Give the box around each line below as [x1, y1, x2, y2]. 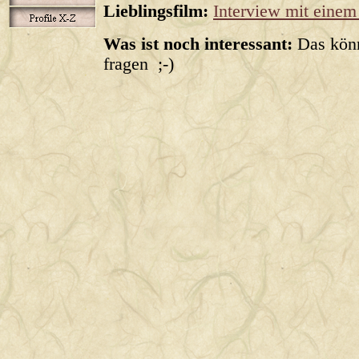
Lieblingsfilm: [103, 2, 208, 21]
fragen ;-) [103, 54, 174, 74]
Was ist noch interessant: [103, 34, 292, 54]
